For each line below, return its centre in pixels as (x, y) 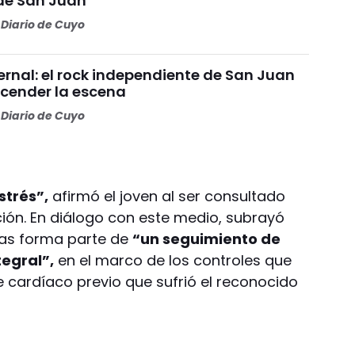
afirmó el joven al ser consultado (167, 196)
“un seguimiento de (207, 239)
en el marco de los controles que (173, 260)
